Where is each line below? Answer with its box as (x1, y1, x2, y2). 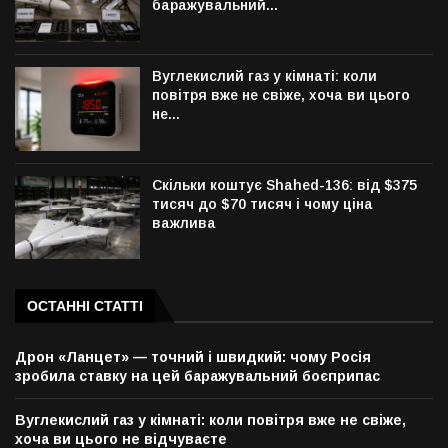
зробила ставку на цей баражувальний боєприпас (15, 368, 380, 385)
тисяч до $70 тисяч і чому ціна (152, 195, 374, 212)
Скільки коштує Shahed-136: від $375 (152, 176, 418, 193)
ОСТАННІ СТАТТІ (27, 298, 143, 315)
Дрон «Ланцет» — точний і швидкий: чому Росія (15, 349, 371, 366)
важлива (152, 214, 217, 231)
